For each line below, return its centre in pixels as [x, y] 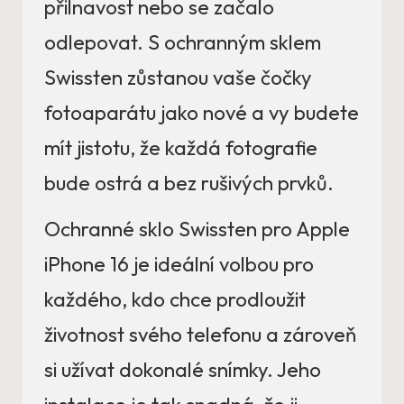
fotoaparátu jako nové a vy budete [202, 113]
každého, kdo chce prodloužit [175, 299]
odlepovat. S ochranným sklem [183, 42]
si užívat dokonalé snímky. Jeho [183, 370]
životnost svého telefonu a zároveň [200, 335]
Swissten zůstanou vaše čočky [178, 78]
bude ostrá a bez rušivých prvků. [189, 183]
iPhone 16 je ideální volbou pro [179, 264]
